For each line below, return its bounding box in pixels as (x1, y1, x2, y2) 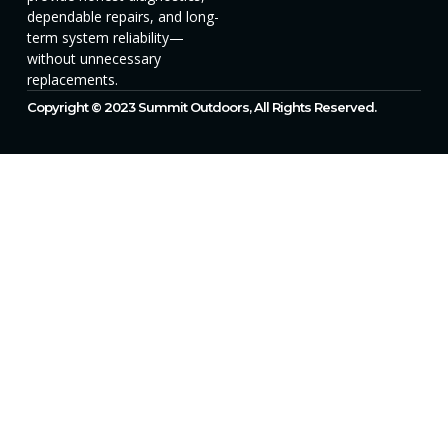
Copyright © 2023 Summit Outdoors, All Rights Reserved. (27, 98, 376, 115)
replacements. (27, 69, 118, 89)
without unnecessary (27, 48, 161, 68)
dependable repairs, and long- (27, 6, 219, 26)
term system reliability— (27, 27, 184, 47)
